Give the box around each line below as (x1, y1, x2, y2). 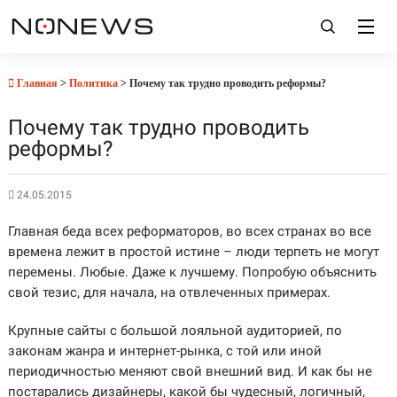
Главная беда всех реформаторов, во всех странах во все (7, 223, 371, 239)
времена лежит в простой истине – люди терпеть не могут (7, 244, 379, 260)
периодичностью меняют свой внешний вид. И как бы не (7, 363, 372, 379)
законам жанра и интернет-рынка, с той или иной (7, 343, 322, 359)
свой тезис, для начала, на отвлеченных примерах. (7, 284, 331, 300)
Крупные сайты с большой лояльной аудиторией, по (7, 323, 342, 339)
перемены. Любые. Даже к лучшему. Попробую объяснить (7, 264, 377, 280)
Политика (68, 77, 118, 90)
